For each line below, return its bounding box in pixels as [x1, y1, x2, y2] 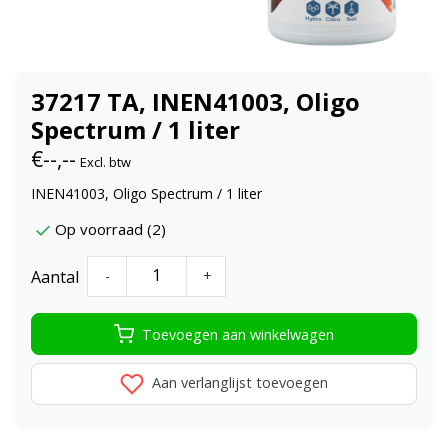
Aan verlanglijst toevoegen [148, 373, 328, 393]
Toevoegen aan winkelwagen [142, 324, 334, 344]
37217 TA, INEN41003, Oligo [31, 84, 360, 118]
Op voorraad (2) [55, 219, 166, 240]
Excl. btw [80, 152, 131, 171]
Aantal [31, 265, 79, 288]
